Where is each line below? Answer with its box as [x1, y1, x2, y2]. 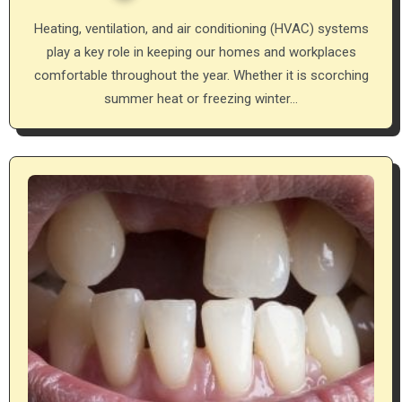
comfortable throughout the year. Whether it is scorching [33, 66, 369, 83]
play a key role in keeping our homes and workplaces [46, 43, 356, 60]
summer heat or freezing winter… [104, 90, 298, 107]
